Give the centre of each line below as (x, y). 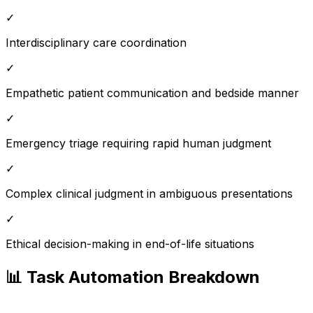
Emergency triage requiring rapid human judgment (138, 143)
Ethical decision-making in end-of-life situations (130, 243)
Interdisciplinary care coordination (96, 42)
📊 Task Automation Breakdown (133, 277)
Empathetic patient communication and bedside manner (152, 93)
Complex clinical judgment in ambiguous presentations (149, 193)
